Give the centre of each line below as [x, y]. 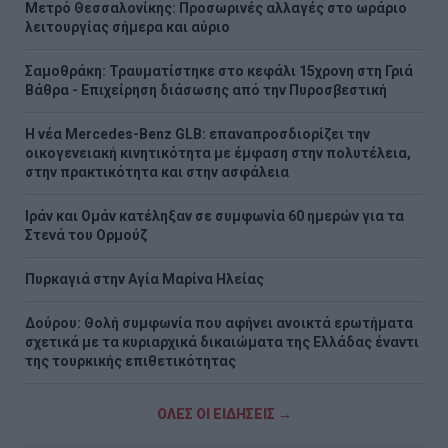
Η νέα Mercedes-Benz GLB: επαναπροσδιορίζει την [197, 134]
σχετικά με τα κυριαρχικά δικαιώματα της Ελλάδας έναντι [222, 342]
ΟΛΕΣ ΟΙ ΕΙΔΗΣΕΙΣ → [224, 414]
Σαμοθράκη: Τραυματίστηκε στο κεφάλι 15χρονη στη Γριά [219, 71]
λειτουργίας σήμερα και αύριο [127, 27]
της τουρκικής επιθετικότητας [130, 361]
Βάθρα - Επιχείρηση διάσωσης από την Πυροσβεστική [206, 90]
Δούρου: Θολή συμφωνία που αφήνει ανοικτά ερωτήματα [219, 323]
